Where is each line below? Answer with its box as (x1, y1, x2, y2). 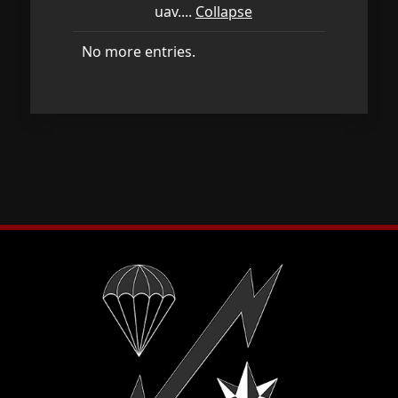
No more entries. (82, 42, 195, 61)
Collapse (195, 2, 252, 21)
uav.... (155, 2, 195, 21)
